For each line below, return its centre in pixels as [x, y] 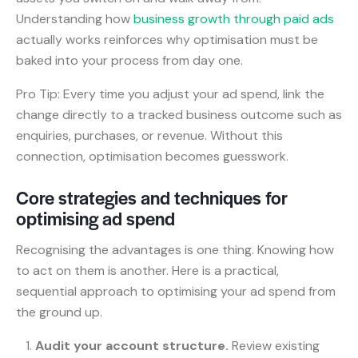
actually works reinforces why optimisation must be [167, 39]
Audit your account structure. [132, 345]
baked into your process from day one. [129, 60]
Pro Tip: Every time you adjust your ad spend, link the [170, 93]
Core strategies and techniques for [152, 197]
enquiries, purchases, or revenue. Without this [149, 135]
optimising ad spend [95, 218]
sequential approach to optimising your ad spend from [176, 291]
